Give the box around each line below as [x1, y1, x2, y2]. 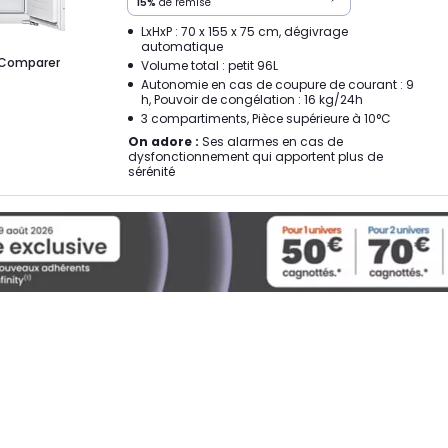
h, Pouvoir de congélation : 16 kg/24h [141, 91, 363, 108]
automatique [141, 38, 223, 55]
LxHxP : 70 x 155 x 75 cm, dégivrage [141, 23, 348, 40]
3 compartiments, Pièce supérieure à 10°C [141, 110, 391, 127]
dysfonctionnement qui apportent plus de [128, 148, 383, 165]
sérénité [128, 163, 175, 180]
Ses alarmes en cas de [199, 133, 343, 150]
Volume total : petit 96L [141, 57, 278, 74]
